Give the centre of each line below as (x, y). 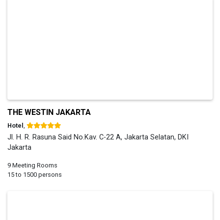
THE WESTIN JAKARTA (49, 112)
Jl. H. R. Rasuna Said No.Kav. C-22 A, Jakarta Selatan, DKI (98, 137)
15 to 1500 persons (35, 174)
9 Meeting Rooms (32, 165)
